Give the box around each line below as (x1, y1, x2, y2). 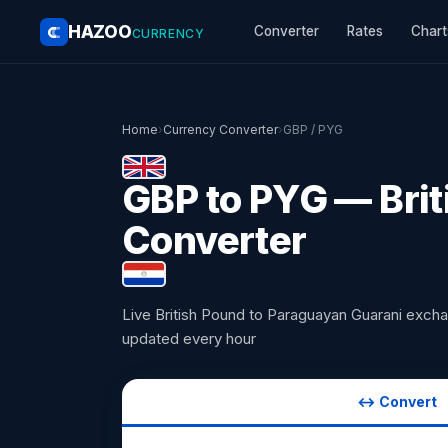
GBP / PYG (283, 122, 343, 137)
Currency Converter (163, 122, 278, 137)
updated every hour (122, 329, 256, 348)
